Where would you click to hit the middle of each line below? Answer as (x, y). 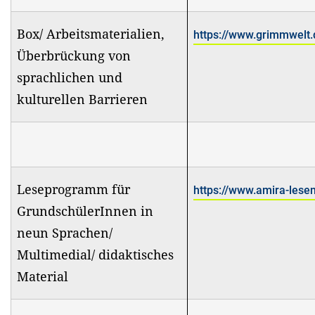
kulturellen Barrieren (82, 99)
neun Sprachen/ (65, 232)
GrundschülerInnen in (85, 211)
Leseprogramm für (73, 189)
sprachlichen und (70, 77)
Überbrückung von (74, 55)
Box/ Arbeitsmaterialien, (91, 33)
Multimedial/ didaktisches (95, 254)
